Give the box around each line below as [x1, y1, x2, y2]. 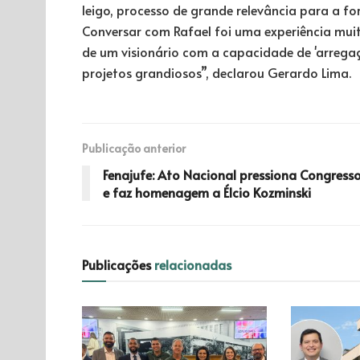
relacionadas [154, 255, 231, 273]
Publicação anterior [82, 140, 186, 156]
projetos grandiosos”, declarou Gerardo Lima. [82, 63, 351, 81]
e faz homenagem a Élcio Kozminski [103, 182, 311, 201]
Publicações [82, 255, 154, 273]
